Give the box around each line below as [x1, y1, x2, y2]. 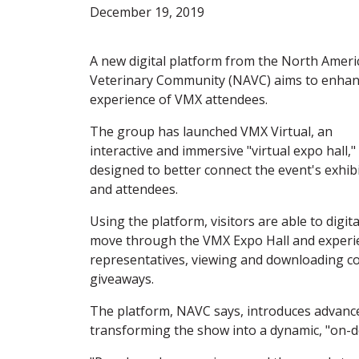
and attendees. [90, 179, 178, 198]
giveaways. [90, 269, 154, 288]
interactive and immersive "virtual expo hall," [90, 141, 356, 159]
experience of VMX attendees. [90, 90, 268, 108]
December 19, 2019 [90, 2, 204, 21]
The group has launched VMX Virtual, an [90, 122, 333, 140]
